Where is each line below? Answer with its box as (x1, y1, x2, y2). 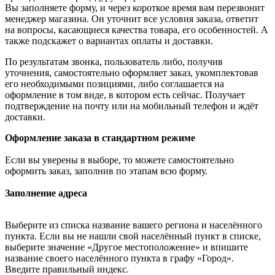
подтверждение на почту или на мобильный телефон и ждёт (5, 101, 258, 112)
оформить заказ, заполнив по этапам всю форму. (5, 166, 207, 177)
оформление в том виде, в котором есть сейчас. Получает (5, 90, 245, 101)
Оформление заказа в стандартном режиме (5, 133, 195, 144)
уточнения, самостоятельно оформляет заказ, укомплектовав (5, 68, 258, 79)
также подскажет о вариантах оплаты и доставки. (5, 36, 213, 47)
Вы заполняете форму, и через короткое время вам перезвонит (5, 2, 265, 14)
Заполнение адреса (5, 188, 87, 199)
